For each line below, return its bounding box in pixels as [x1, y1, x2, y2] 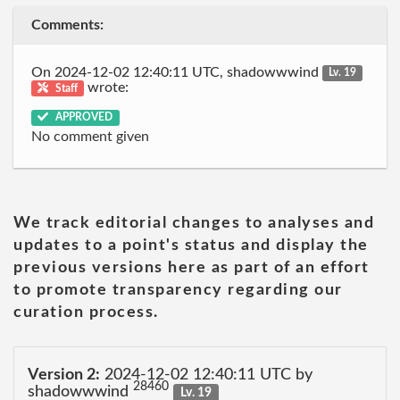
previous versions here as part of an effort [13, 259, 370, 276]
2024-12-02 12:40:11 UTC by [100, 367, 312, 383]
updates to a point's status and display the [13, 237, 369, 254]
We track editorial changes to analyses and [13, 214, 374, 231]
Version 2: [28, 367, 100, 383]
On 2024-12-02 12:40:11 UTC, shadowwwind [31, 64, 322, 79]
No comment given [31, 129, 149, 144]
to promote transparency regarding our [13, 281, 343, 298]
